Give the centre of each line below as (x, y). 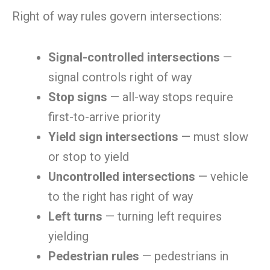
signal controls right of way (120, 77)
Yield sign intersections (113, 137)
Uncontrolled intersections (122, 177)
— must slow (213, 137)
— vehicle (222, 177)
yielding (68, 236)
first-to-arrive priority (104, 117)
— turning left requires (162, 216)
